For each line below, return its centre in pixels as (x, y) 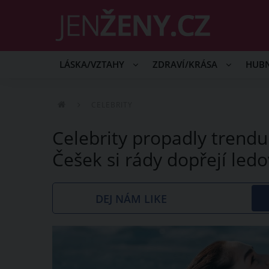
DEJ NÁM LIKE (131, 199)
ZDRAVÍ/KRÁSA (186, 65)
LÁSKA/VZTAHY (93, 65)
